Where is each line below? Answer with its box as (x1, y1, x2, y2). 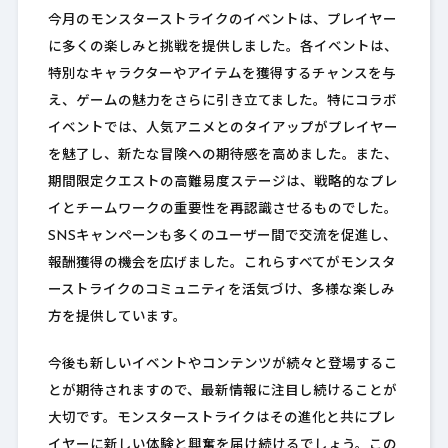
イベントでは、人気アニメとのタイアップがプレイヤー (47, 122, 398, 136)
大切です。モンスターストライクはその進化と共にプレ (47, 412, 396, 426)
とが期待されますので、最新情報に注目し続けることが (47, 385, 397, 399)
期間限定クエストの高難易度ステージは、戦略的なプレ (47, 176, 398, 190)
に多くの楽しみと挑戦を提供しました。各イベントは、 (47, 41, 398, 55)
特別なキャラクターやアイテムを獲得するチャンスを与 (47, 68, 396, 82)
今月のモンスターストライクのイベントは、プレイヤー (47, 14, 397, 28)
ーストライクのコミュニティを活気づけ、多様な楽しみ (47, 284, 395, 298)
